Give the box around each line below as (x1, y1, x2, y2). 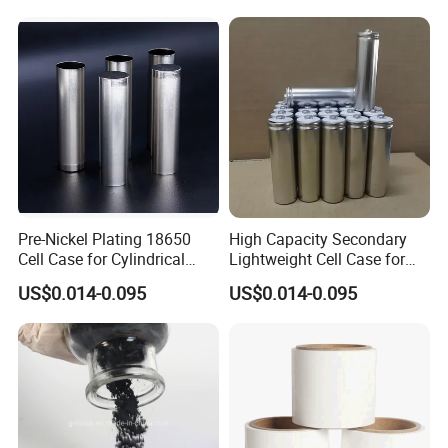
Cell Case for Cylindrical (18, 248, 186, 271)
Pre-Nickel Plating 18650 (18, 228, 192, 251)
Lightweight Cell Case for (228, 248, 405, 271)
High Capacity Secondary (228, 228, 407, 251)
